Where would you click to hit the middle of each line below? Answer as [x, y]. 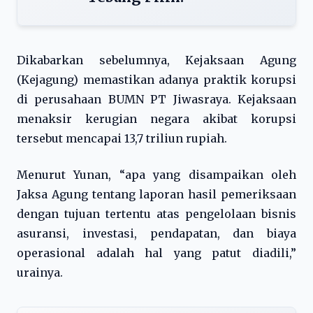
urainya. [40, 272]
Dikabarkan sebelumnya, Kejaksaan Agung [156, 60]
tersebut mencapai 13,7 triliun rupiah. [122, 138]
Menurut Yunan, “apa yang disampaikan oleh [156, 175]
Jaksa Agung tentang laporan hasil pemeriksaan [156, 194]
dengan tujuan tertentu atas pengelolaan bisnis [156, 214]
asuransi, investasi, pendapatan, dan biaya [156, 233]
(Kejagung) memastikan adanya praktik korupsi [156, 80]
